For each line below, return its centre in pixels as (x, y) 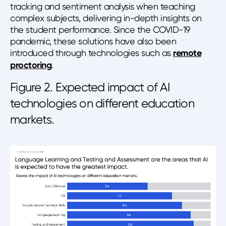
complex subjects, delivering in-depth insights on (106, 18)
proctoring (31, 65)
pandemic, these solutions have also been (93, 41)
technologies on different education (102, 103)
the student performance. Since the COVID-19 (100, 29)
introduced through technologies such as (92, 52)
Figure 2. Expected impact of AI (90, 87)
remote (187, 53)
